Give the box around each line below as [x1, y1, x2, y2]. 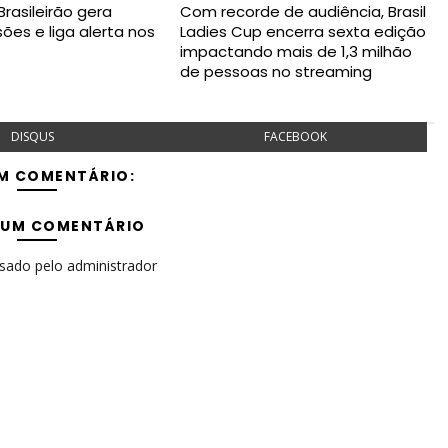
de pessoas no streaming [179, 61, 372, 82]
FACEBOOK [263, 128, 327, 145]
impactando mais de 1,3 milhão [179, 41, 412, 62]
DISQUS [11, 128, 55, 145]
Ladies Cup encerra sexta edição [179, 21, 426, 42]
